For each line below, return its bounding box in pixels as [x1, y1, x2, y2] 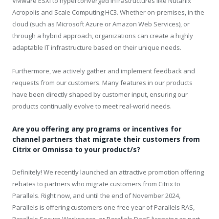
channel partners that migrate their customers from [12, 134, 200, 144]
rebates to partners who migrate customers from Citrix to [12, 179, 180, 189]
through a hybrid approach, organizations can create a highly [12, 31, 193, 40]
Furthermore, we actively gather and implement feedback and [12, 66, 195, 76]
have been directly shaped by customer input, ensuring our [12, 90, 188, 99]
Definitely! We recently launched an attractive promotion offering [12, 168, 204, 177]
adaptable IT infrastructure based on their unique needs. [12, 43, 181, 52]
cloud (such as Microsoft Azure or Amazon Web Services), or [12, 19, 190, 28]
